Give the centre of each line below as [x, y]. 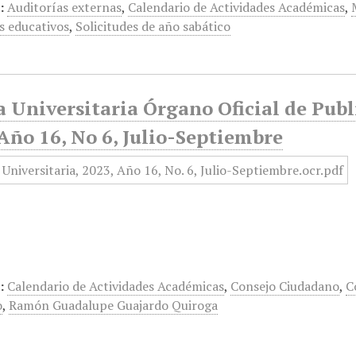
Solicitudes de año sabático [153, 26]
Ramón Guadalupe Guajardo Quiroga [114, 305]
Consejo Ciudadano [285, 286]
